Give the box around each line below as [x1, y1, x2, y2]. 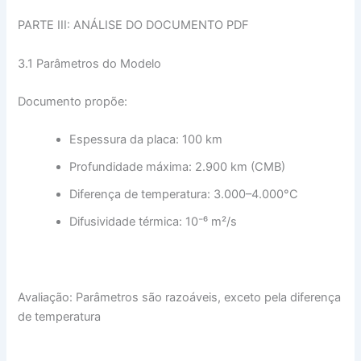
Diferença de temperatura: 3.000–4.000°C [69, 187, 299, 202]
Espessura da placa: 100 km [69, 132, 223, 147]
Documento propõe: [18, 94, 128, 109]
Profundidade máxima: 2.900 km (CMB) [69, 160, 286, 175]
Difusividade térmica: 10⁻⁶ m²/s [69, 214, 238, 230]
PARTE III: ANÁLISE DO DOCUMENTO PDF [18, 18, 250, 33]
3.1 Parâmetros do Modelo [18, 56, 162, 71]
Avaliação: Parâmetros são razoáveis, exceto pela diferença [18, 289, 342, 305]
